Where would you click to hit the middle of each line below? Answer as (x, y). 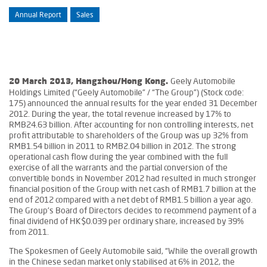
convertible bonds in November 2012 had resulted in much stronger (133, 178)
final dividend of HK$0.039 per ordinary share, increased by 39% (126, 221)
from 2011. (29, 232)
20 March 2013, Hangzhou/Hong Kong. (90, 82)
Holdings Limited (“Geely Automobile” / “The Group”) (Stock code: (126, 92)
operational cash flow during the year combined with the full (118, 157)
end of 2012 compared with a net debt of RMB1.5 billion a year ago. (131, 200)
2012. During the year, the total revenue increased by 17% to (120, 114)
